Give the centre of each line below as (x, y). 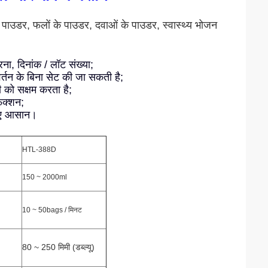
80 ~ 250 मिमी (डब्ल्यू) (58, 247)
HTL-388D (39, 150)
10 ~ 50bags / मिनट (52, 210)
